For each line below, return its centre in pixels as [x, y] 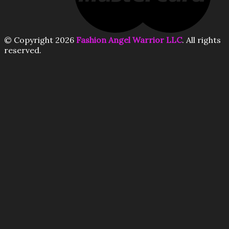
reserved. [23, 50]
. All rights [201, 40]
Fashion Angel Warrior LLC [129, 40]
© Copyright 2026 [40, 40]
